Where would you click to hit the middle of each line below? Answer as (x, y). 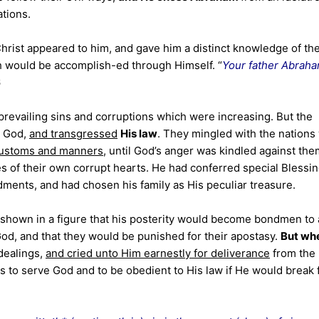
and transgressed (73, 134)
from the (293, 253)
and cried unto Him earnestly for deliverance (158, 253)
